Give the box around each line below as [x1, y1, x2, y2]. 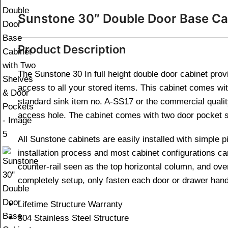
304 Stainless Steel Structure [18, 213, 129, 223]
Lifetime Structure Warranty [18, 199, 123, 210]
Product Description [18, 43, 126, 56]
